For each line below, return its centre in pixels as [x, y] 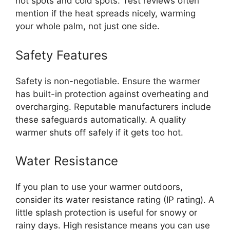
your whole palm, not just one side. [88, 26]
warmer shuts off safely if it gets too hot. [99, 132]
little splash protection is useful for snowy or [106, 213]
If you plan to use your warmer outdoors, [99, 187]
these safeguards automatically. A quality [101, 119]
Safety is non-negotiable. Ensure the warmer [108, 81]
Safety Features [62, 55]
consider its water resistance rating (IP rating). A [115, 200]
